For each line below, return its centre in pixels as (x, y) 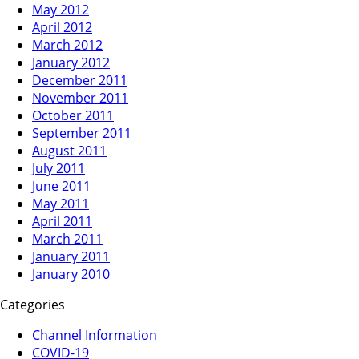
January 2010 (71, 274)
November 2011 (80, 98)
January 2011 (71, 257)
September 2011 (82, 133)
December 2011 (80, 81)
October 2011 (73, 116)
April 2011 (62, 222)
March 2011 (67, 239)
